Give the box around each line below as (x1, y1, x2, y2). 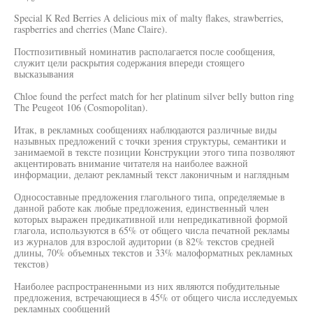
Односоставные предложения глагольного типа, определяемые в (14, 190, 285, 203)
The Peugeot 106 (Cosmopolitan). (14, 101, 148, 114)
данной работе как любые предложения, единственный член (14, 201, 269, 214)
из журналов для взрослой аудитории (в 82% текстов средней (14, 235, 275, 248)
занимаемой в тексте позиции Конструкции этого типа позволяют (14, 145, 295, 159)
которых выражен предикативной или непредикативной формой (14, 212, 288, 226)
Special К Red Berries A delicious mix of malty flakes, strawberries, (14, 11, 284, 24)
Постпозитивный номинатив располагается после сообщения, (14, 45, 275, 58)
